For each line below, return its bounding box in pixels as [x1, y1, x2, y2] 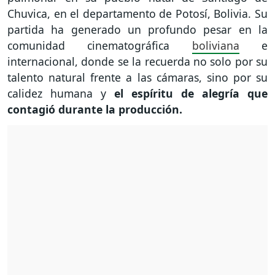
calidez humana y [7, 86, 114, 101]
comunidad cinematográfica [7, 38, 192, 53]
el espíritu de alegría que [114, 86, 268, 101]
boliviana [192, 38, 239, 53]
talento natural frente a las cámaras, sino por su [7, 70, 268, 85]
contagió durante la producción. [7, 102, 185, 117]
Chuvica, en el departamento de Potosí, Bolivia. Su [7, 6, 268, 21]
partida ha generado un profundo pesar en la [7, 22, 268, 37]
